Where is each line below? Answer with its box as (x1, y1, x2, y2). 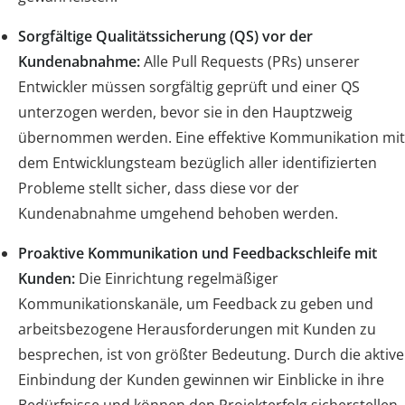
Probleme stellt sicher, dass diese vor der (18, 177, 299, 198)
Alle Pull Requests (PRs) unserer (140, 51, 360, 71)
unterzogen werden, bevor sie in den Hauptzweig (18, 101, 353, 122)
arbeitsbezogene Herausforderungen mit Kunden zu (18, 318, 376, 339)
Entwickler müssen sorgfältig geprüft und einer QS (18, 76, 360, 97)
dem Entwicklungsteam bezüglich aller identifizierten (18, 152, 377, 173)
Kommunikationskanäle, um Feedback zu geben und (18, 293, 373, 314)
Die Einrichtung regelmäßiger (75, 268, 278, 288)
